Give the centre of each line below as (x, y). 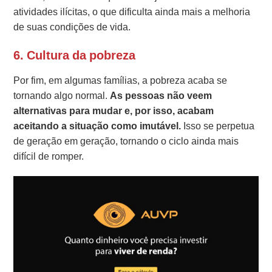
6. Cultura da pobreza (75, 56)
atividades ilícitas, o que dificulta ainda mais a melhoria (132, 12)
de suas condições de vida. (72, 27)
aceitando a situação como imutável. (99, 126)
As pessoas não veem (161, 96)
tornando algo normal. (62, 96)
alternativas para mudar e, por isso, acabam (114, 111)
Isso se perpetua (219, 126)
